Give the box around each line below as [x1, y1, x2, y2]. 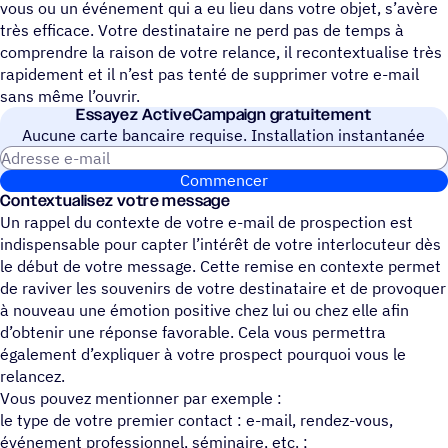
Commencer [179, 170, 268, 191]
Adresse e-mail [222, 146, 332, 167]
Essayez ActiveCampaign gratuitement [76, 103, 372, 126]
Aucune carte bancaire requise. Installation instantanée [22, 124, 426, 145]
